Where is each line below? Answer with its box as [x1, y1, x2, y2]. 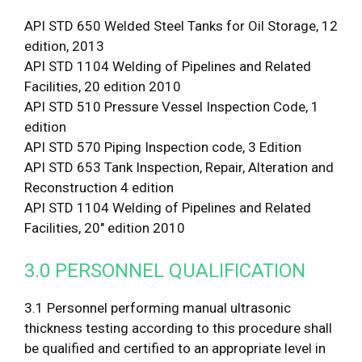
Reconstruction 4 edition [24, 179, 174, 196]
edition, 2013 [24, 38, 104, 55]
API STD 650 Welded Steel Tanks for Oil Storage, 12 [24, 18, 338, 35]
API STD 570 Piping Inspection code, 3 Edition [24, 139, 301, 156]
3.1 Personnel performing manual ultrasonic [24, 299, 291, 316]
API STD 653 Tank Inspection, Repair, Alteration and [24, 159, 334, 176]
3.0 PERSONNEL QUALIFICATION [24, 259, 305, 282]
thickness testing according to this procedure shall [24, 319, 332, 336]
